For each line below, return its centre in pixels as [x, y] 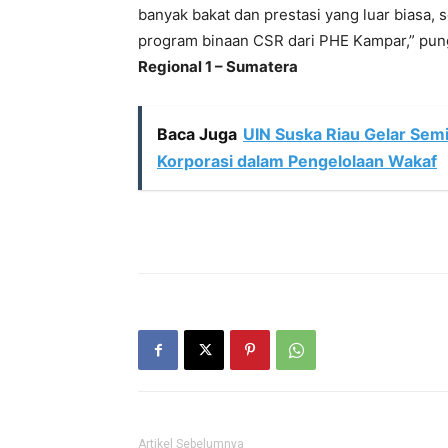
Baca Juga [197, 134]
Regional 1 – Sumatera [218, 66]
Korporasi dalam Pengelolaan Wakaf [297, 161]
